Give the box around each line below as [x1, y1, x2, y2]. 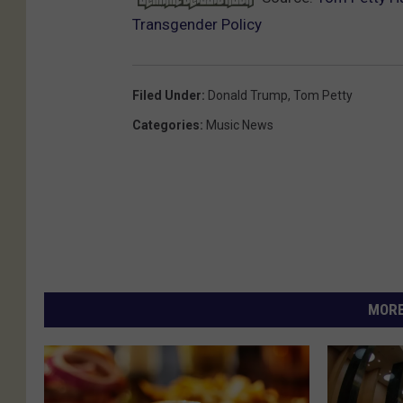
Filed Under [132, 87, 201, 103]
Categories [132, 117, 200, 132]
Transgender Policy [132, 14, 262, 33]
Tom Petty [293, 87, 353, 103]
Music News [206, 117, 273, 132]
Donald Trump [208, 87, 288, 103]
